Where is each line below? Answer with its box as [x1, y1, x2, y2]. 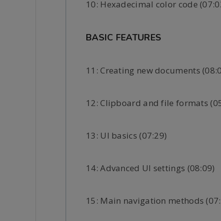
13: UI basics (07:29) [86, 129, 167, 141]
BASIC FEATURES [86, 31, 162, 43]
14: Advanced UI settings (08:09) [86, 162, 215, 174]
